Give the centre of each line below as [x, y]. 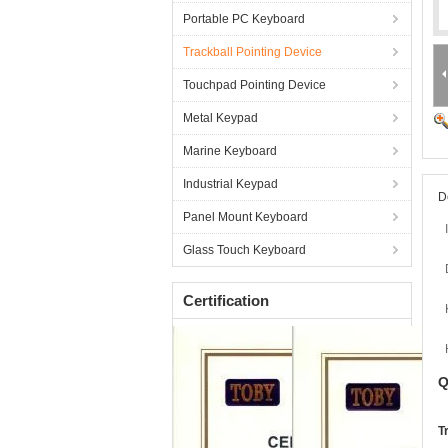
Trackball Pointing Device [252, 52]
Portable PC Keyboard [244, 19]
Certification [226, 300]
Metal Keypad [220, 118]
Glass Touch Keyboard [244, 250]
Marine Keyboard [230, 151]
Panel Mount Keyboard [245, 217]
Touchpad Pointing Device [254, 85]
